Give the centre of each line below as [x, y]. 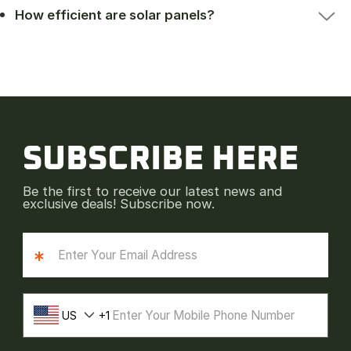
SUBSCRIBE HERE [161, 159]
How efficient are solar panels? [115, 14]
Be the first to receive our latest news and [153, 192]
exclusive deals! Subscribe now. [119, 204]
